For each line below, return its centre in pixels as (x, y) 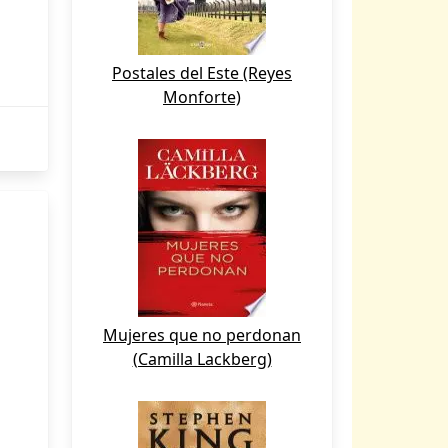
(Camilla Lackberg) (202, 359)
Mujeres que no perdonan (202, 335)
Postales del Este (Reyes (202, 73)
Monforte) (202, 97)
